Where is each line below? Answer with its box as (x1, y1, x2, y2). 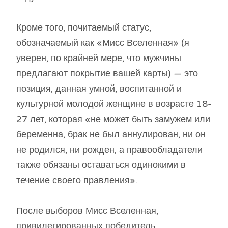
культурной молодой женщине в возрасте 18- (16, 98, 211, 110)
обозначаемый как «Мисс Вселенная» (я (16, 37, 189, 49)
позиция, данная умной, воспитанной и (16, 83, 182, 95)
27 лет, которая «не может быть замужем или (16, 113, 210, 125)
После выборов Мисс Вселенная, (16, 205, 158, 217)
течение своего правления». (16, 175, 137, 186)
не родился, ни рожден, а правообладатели (16, 144, 203, 156)
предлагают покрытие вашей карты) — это (16, 68, 198, 79)
